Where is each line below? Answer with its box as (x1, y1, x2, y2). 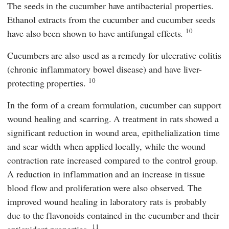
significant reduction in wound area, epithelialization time (7, 126, 220, 139)
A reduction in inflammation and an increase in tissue (7, 167, 205, 180)
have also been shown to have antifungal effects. (7, 27, 186, 39)
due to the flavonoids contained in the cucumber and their (7, 209, 219, 221)
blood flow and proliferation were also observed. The (7, 181, 202, 194)
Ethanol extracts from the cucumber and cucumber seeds (7, 13, 216, 26)
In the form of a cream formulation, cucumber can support (7, 98, 221, 111)
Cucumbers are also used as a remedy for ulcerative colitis (7, 49, 221, 61)
